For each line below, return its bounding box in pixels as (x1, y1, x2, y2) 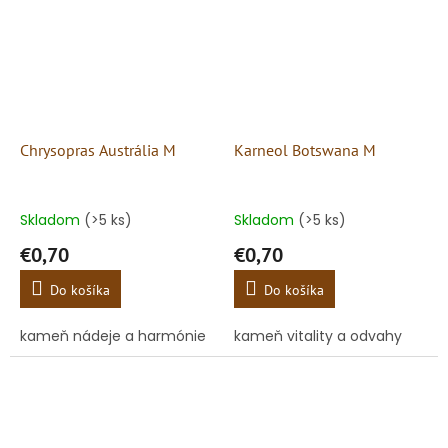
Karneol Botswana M (234, 139, 376, 160)
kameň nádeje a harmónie (20, 325, 206, 346)
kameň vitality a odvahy (234, 325, 402, 346)
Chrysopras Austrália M (20, 139, 176, 160)
